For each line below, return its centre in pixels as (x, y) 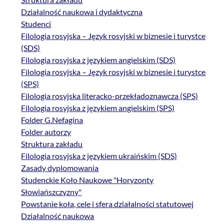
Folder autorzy (46, 132)
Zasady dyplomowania (60, 168)
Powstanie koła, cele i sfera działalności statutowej (107, 204)
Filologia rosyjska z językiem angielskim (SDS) (98, 60)
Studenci (36, 24)
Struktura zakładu (52, 144)
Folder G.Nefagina (52, 120)
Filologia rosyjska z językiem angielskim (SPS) (98, 108)
